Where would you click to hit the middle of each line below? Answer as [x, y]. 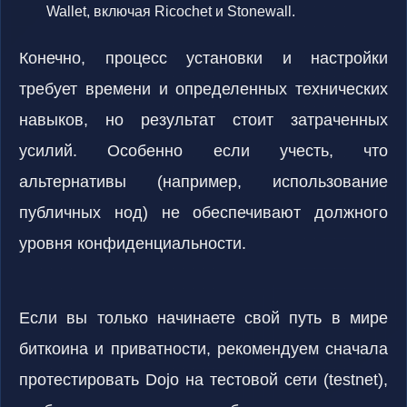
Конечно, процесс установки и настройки [203, 58]
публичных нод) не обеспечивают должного [203, 213]
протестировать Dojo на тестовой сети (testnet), [203, 380]
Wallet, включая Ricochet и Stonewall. [171, 11]
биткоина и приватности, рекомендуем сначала [203, 349]
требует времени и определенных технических [203, 89]
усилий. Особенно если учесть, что [203, 151]
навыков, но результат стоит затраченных [203, 120]
